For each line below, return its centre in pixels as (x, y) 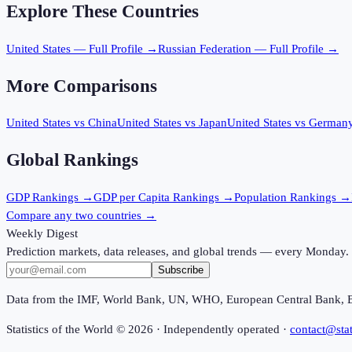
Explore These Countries (103, 12)
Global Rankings (72, 159)
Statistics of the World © (67, 329)
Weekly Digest (42, 233)
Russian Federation (205, 48)
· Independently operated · (220, 329)
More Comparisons (82, 86)
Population (260, 197)
